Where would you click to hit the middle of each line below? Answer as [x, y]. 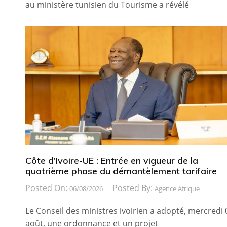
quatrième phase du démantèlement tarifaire [121, 171]
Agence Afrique [177, 188]
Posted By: [134, 188]
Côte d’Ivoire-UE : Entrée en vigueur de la [112, 160]
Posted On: [47, 188]
